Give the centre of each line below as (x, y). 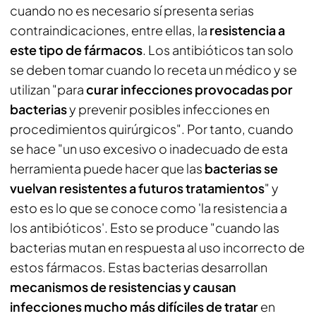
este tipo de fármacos (76, 49)
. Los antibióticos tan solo (218, 49)
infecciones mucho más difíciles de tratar (134, 306)
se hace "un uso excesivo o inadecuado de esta (149, 148)
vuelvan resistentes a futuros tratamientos (137, 188)
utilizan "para (48, 89)
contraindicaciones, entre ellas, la (110, 30)
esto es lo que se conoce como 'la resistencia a (148, 207)
